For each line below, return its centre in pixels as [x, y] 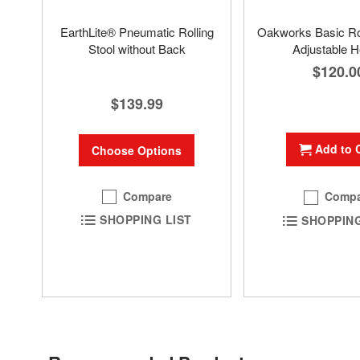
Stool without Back [137, 49]
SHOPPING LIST [146, 220]
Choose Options [137, 150]
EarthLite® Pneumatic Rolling [137, 32]
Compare [147, 196]
